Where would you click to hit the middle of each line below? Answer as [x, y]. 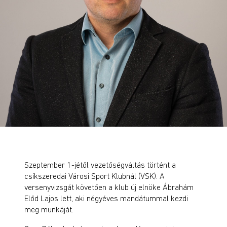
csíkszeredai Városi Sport [67, 176]
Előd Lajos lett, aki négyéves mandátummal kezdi [106, 198]
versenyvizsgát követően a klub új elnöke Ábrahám [109, 187]
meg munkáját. [49, 209]
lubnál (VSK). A [140, 176]
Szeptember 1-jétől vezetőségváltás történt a [100, 165]
